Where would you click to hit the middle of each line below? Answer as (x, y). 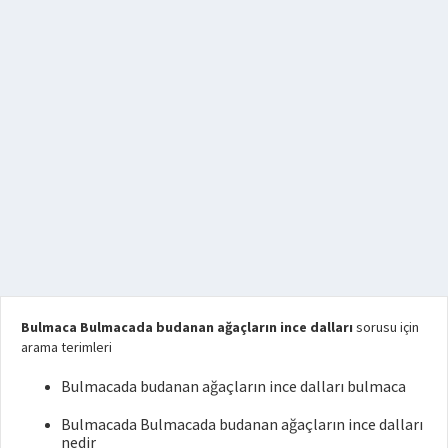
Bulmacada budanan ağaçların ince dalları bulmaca (233, 385)
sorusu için (386, 326)
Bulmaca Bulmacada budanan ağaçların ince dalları (187, 326)
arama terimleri (66, 346)
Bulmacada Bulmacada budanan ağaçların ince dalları (242, 423)
